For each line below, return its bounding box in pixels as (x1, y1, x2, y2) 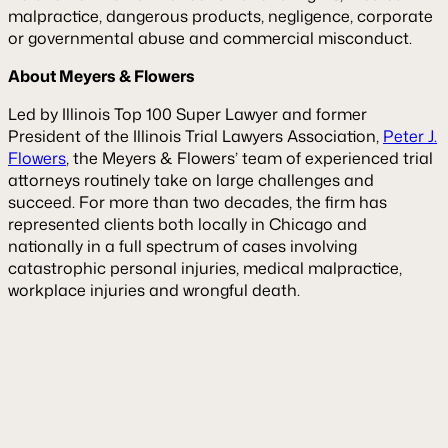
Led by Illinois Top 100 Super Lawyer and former (8, 102, 367, 125)
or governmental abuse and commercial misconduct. (8, 26, 412, 49)
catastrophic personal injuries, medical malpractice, (8, 256, 402, 279)
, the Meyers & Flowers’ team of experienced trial (66, 146, 433, 169)
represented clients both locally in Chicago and (8, 212, 367, 235)
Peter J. (383, 124, 437, 147)
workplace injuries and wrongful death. (8, 278, 300, 301)
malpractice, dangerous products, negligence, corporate (8, 4, 433, 27)
